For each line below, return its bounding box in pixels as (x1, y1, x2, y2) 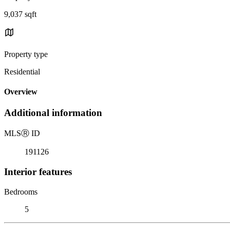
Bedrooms (4, 187, 37, 196)
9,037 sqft (4, 9, 36, 18)
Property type (4, 49, 48, 59)
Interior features (4, 166, 72, 177)
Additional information (4, 107, 102, 119)
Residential (4, 67, 40, 76)
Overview (4, 87, 37, 97)
